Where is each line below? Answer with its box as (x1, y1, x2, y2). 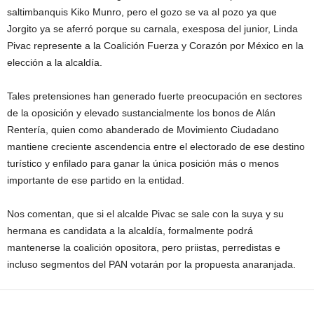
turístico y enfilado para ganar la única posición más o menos (7, 157, 279, 169)
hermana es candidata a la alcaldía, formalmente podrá (7, 224, 253, 236)
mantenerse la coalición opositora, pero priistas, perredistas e (7, 241, 280, 253)
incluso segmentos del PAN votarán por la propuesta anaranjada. (7, 258, 296, 270)
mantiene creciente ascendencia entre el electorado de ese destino (7, 140, 305, 152)
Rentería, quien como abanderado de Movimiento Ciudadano (7, 123, 279, 135)
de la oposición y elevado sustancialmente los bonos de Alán (7, 107, 275, 118)
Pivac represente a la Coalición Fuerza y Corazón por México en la (7, 39, 303, 51)
